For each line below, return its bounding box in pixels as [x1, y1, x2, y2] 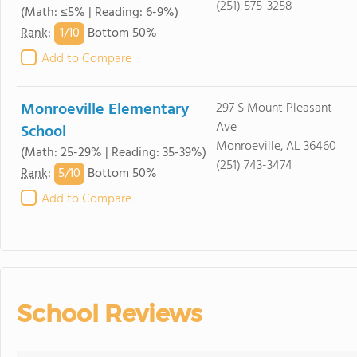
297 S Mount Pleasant [215, 98, 332, 119]
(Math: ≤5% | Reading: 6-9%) [21, 2, 178, 23]
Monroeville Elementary [21, 97, 189, 123]
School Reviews [17, 299, 202, 328]
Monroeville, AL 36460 [215, 136, 336, 157]
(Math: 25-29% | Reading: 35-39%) [21, 143, 206, 163]
